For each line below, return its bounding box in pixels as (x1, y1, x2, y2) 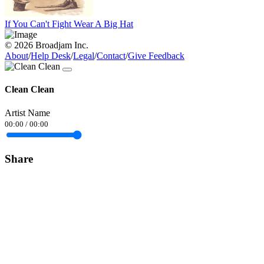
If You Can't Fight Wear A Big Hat (5, 19, 133, 29)
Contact (97, 51, 126, 61)
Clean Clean (5, 84, 54, 95)
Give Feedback (128, 51, 184, 61)
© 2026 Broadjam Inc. (5, 40, 88, 51)
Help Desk (31, 51, 71, 61)
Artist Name (5, 107, 50, 118)
